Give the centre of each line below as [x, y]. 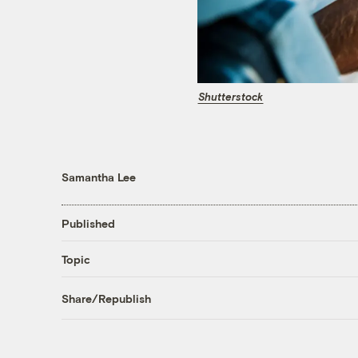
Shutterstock [231, 97]
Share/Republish [106, 298]
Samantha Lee [98, 177]
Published [88, 223]
